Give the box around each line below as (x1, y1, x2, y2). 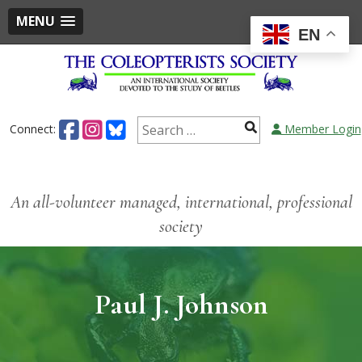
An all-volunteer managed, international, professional (10, 191, 352, 213)
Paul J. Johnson (94, 286, 268, 322)
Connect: (9, 120, 59, 137)
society (159, 215, 203, 237)
